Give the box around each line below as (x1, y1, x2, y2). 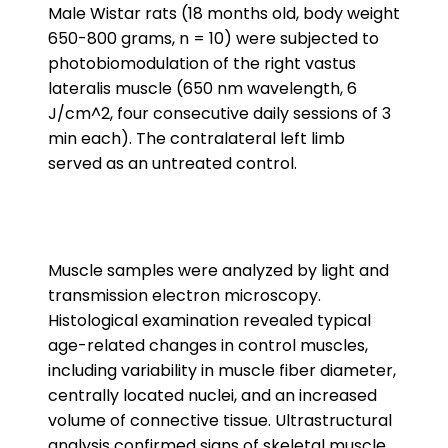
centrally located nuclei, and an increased (48, 384, 377, 407)
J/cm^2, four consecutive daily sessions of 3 (48, 102, 391, 125)
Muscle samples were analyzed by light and (48, 259, 389, 282)
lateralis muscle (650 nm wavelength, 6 (48, 77, 357, 100)
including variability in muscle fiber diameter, (48, 359, 396, 382)
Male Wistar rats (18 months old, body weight (48, 2, 400, 25)
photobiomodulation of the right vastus (48, 52, 356, 75)
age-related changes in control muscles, (48, 334, 368, 357)
